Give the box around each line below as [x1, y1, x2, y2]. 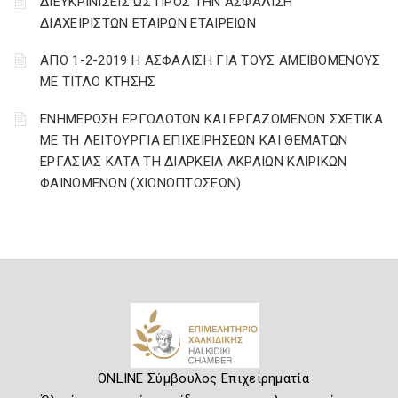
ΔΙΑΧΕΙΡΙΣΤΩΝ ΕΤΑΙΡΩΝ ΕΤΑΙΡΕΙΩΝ [40, 15, 256, 31]
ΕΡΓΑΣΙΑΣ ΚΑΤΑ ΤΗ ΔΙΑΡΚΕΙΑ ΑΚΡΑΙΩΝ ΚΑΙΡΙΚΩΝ [40, 154, 347, 170]
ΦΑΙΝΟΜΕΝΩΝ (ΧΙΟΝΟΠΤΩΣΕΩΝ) [40, 175, 242, 191]
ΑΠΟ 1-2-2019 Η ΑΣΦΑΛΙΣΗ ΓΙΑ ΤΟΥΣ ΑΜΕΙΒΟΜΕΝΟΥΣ [40, 52, 381, 68]
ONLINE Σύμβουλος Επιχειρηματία [97, 370, 309, 386]
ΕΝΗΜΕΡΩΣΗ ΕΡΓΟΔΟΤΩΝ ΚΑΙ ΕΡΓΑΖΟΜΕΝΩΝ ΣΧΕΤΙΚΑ [40, 111, 383, 127]
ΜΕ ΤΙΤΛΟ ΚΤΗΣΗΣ [40, 74, 156, 90]
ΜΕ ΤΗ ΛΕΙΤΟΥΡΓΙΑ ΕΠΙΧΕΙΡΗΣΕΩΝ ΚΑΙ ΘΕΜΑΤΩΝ [40, 132, 348, 148]
